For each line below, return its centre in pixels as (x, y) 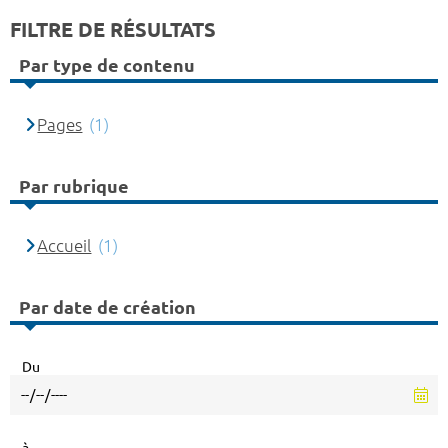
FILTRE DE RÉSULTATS (113, 30)
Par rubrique (74, 185)
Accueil (64, 246)
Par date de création (107, 306)
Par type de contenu (107, 64)
